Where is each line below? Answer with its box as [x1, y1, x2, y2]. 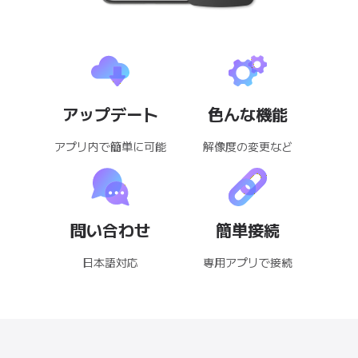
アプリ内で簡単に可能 [54, 137, 166, 154]
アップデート [62, 101, 158, 125]
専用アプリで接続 [203, 253, 292, 270]
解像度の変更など [203, 137, 292, 154]
